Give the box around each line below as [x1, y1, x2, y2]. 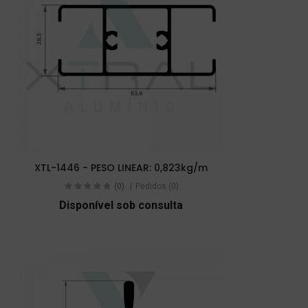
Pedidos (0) [135, 181, 179, 191]
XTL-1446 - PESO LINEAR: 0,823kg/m [34, 160, 208, 175]
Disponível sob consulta [59, 199, 183, 212]
